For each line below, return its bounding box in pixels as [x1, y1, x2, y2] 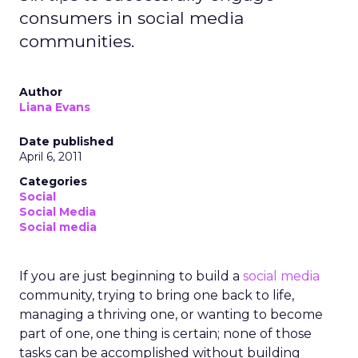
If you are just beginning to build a [19, 268, 243, 284]
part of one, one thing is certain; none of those [19, 326, 312, 341]
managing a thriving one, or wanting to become [19, 307, 323, 322]
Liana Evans [19, 100, 90, 114]
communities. [19, 31, 134, 51]
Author [19, 85, 62, 99]
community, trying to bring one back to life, [19, 288, 294, 303]
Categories [19, 174, 87, 189]
